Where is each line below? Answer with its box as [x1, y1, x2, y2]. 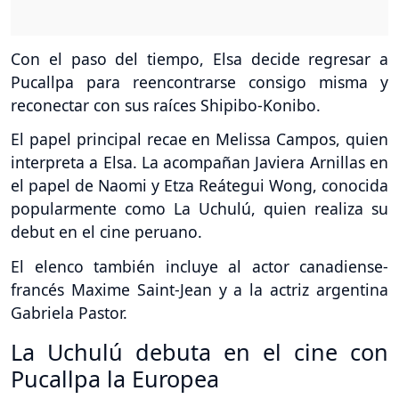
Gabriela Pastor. [11, 302, 127, 324]
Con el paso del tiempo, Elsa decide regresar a [11, 47, 388, 69]
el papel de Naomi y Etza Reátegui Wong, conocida [11, 175, 388, 197]
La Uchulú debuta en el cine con [11, 337, 388, 368]
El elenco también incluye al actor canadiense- [11, 256, 388, 278]
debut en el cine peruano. [11, 221, 202, 243]
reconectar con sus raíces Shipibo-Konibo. [11, 94, 321, 116]
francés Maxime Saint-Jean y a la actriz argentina [11, 279, 388, 301]
